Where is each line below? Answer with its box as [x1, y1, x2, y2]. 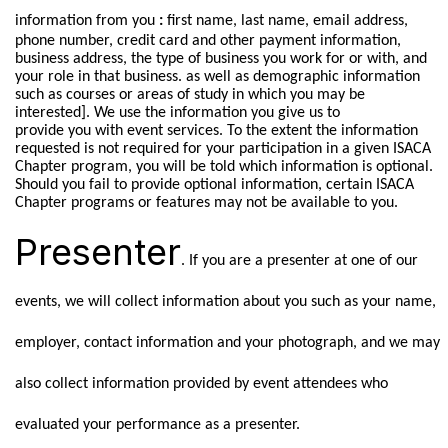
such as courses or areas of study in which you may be [14, 86, 365, 103]
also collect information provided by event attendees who [14, 375, 388, 392]
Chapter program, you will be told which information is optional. [14, 158, 433, 175]
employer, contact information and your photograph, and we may [14, 334, 440, 351]
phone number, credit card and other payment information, [14, 32, 401, 49]
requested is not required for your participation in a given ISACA [14, 140, 431, 157]
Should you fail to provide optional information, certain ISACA [14, 176, 414, 193]
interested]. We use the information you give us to [14, 104, 340, 121]
